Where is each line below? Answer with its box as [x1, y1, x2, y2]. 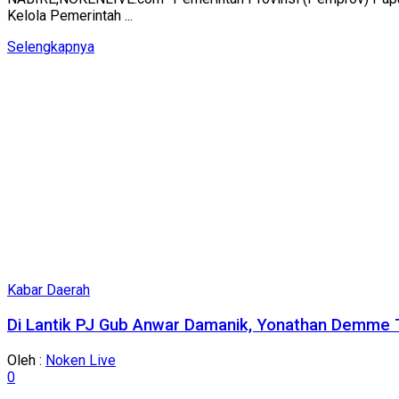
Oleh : [7, 351, 45, 369]
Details [94, 37, 138, 55]
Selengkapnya [7, 38, 94, 56]
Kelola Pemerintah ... [7, 7, 133, 25]
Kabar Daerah [7, 281, 90, 299]
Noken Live [45, 351, 116, 369]
